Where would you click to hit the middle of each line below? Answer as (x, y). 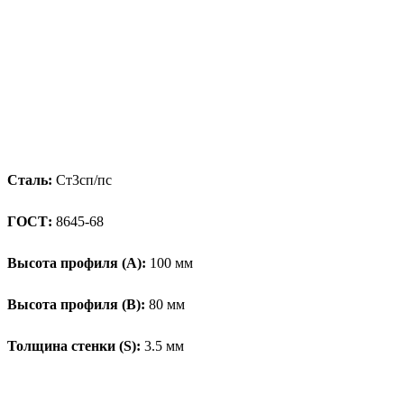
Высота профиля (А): (77, 262)
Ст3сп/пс (82, 179)
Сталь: (30, 179)
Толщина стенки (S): (74, 345)
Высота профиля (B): (76, 304)
